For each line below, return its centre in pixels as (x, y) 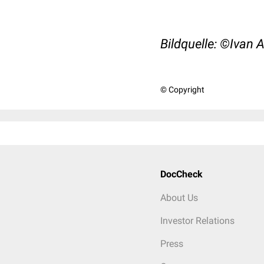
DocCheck (181, 174)
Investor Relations (197, 221)
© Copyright (182, 90)
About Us (179, 198)
